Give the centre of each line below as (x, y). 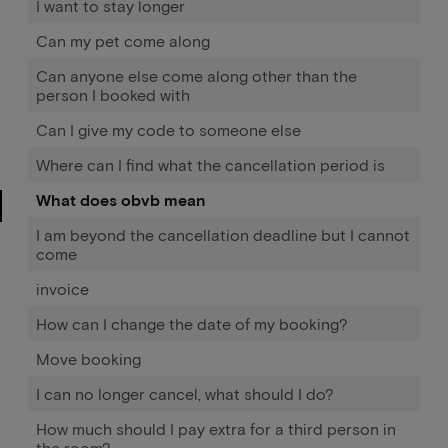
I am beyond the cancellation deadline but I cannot (223, 234)
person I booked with (113, 94)
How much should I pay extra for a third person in (216, 428)
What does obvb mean (121, 199)
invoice (62, 288)
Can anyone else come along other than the (196, 75)
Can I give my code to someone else (168, 129)
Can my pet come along (123, 40)
